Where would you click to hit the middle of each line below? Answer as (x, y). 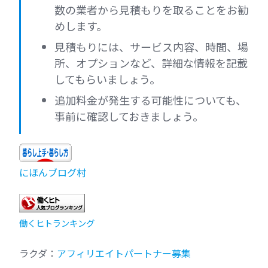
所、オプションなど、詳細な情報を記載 (151, 63)
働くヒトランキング (57, 223)
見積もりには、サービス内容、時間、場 (151, 47)
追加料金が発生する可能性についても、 (150, 100)
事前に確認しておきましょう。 (129, 116)
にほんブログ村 (53, 173)
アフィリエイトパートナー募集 (124, 253)
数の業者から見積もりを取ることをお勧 (151, 10)
